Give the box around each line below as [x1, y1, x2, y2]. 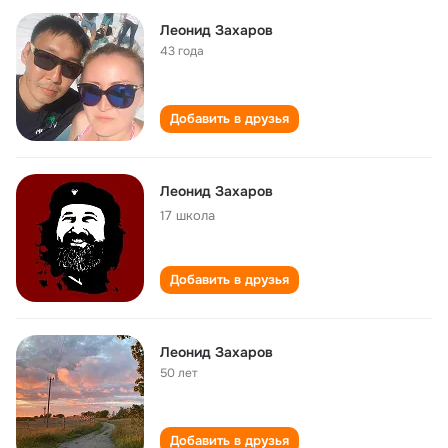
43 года [160, 43, 204, 59]
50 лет [160, 365, 198, 381]
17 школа [160, 207, 215, 224]
